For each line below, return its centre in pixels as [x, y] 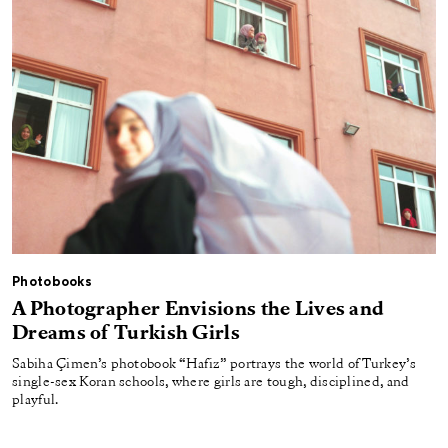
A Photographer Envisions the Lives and [198, 310]
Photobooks [52, 283]
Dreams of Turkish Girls [126, 334]
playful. [35, 401]
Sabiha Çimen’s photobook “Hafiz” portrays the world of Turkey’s [214, 365]
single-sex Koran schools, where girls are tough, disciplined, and [211, 383]
